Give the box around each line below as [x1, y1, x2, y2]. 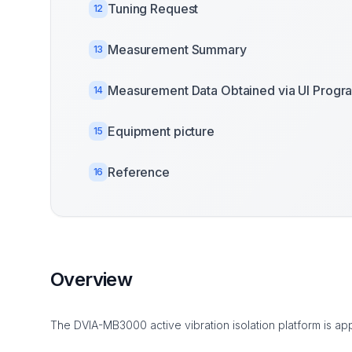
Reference [108, 164, 170, 180]
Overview [50, 268, 133, 291]
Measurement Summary [108, 42, 247, 57]
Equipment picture [108, 123, 214, 139]
